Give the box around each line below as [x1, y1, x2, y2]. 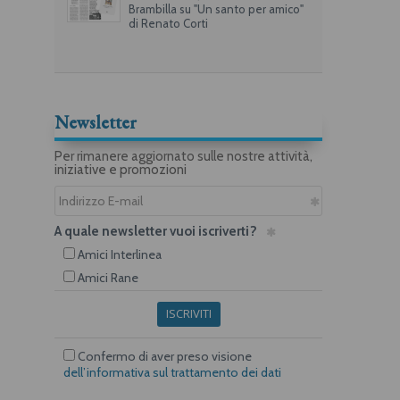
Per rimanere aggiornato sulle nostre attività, [54, 147, 312, 164]
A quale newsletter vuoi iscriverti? [54, 222, 257, 239]
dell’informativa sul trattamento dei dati [63, 363, 281, 380]
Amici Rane [75, 269, 138, 286]
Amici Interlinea [75, 246, 162, 262]
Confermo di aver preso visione [75, 347, 252, 364]
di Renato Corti [128, 15, 208, 30]
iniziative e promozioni [54, 161, 187, 178]
